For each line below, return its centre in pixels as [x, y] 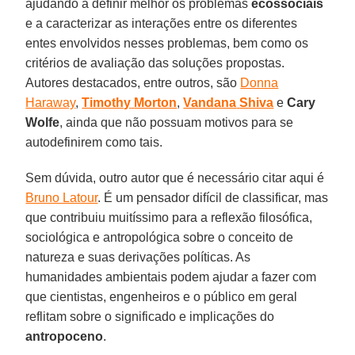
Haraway [51, 102]
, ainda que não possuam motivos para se [177, 122]
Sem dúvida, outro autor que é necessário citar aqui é [175, 177]
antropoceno [65, 336]
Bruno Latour [62, 197]
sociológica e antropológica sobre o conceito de [160, 237]
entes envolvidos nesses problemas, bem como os [167, 43]
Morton [156, 102]
